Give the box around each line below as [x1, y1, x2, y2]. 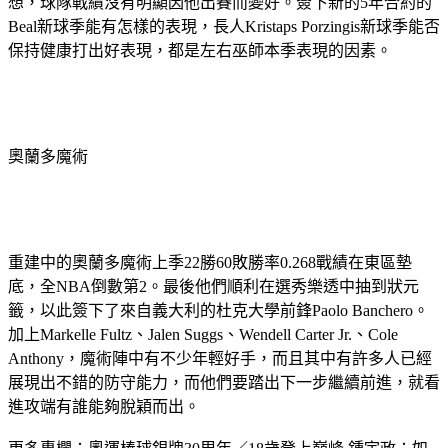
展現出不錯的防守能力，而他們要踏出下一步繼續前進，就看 [8, 374, 440, 392]
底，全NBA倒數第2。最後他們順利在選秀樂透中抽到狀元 [8, 278, 419, 296]
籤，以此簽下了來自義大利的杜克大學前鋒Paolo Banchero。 [8, 302, 429, 320]
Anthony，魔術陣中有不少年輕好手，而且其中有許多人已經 [8, 350, 432, 368]
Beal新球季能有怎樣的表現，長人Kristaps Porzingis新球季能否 [8, 18, 440, 36]
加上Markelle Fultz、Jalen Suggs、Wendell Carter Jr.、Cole [8, 326, 398, 344]
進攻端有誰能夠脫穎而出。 [8, 398, 200, 416]
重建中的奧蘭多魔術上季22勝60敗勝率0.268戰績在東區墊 [8, 254, 412, 272]
